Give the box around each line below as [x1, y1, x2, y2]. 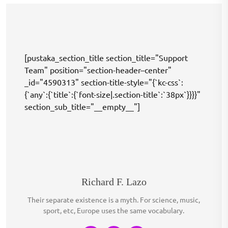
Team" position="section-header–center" [24, 65, 172, 75]
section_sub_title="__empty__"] [24, 101, 140, 111]
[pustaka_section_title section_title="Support [24, 52, 188, 63]
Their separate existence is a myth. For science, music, [27, 195, 201, 204]
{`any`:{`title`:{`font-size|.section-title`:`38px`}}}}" [24, 89, 201, 99]
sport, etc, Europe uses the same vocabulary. [43, 206, 185, 215]
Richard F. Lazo [81, 176, 147, 187]
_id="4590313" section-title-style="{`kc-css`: [24, 77, 184, 87]
